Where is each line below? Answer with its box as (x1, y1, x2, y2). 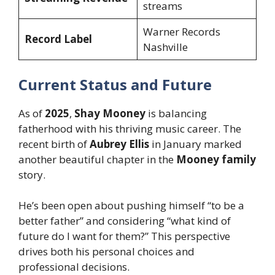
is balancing (145, 106, 207, 120)
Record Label (24, 32, 92, 47)
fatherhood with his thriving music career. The (18, 121, 241, 136)
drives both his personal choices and (18, 244, 195, 259)
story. (18, 167, 45, 182)
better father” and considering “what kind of (18, 214, 231, 228)
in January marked (149, 136, 242, 151)
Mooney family (176, 152, 256, 166)
